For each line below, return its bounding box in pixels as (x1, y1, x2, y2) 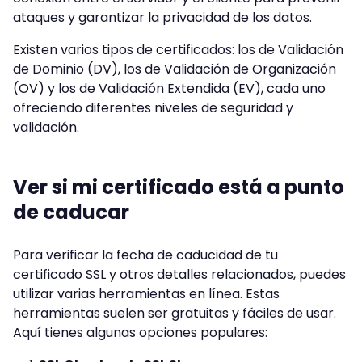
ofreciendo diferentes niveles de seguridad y (13, 98, 293, 117)
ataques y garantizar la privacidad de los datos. (13, 7, 312, 27)
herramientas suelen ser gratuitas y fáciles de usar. (13, 303, 336, 322)
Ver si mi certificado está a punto (13, 173, 344, 200)
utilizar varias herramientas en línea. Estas (13, 284, 280, 303)
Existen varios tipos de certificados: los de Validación (13, 40, 343, 59)
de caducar (13, 198, 129, 225)
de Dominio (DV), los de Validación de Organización (13, 59, 336, 78)
